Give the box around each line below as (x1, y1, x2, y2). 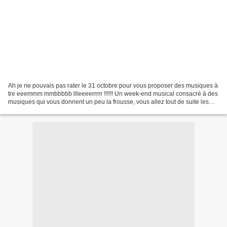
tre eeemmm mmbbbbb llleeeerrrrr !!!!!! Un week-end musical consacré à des (8, 90, 218, 97)
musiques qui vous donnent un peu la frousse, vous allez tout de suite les (8, 98, 209, 105)
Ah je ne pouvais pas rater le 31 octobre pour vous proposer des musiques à (8, 82, 218, 89)
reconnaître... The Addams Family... (8, 106, 104, 113)
